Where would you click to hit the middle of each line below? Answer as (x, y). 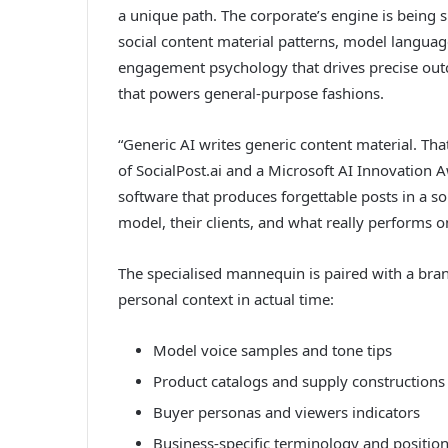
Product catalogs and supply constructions (299, 380)
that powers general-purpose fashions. (251, 92)
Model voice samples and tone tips (272, 349)
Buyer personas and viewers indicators (286, 411)
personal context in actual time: (226, 298)
